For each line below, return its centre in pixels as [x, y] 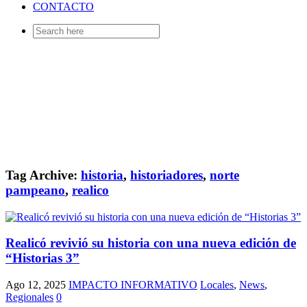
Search [47, 29]
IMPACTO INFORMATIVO [133, 285]
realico [90, 190]
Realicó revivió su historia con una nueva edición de [151, 243]
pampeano [35, 190]
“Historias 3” [42, 258]
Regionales [29, 297]
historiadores [167, 175]
